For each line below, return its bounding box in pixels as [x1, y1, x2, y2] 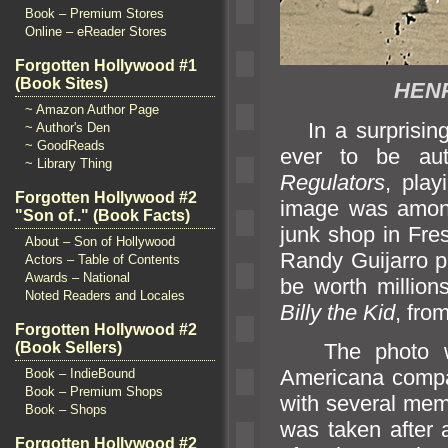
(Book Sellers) [15, 339, 122, 356]
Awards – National [25, 270, 130, 285]
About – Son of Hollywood [25, 234, 175, 249]
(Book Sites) [15, 75, 108, 92]
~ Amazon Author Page [25, 102, 159, 117]
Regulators [280, 169, 385, 195]
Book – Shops [25, 402, 107, 417]
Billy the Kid [280, 299, 395, 325]
